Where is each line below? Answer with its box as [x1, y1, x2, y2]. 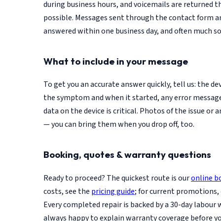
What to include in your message [43, 55, 188, 67]
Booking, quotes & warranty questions [43, 148, 211, 161]
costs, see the [43, 185, 91, 197]
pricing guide [91, 185, 135, 197]
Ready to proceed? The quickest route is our [43, 172, 191, 184]
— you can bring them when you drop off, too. [43, 119, 194, 130]
